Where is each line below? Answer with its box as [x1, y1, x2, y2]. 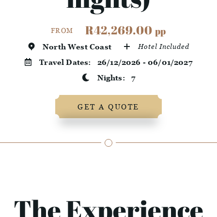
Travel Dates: [39, 58, 97, 67]
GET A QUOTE [77, 102, 139, 111]
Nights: [97, 73, 132, 82]
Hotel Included [138, 42, 189, 51]
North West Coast [43, 42, 111, 51]
